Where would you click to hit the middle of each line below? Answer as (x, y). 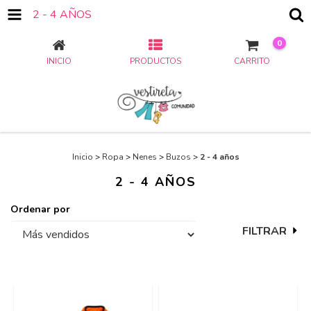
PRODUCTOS (155, 61)
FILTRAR (264, 231)
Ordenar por (40, 209)
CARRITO (252, 61)
